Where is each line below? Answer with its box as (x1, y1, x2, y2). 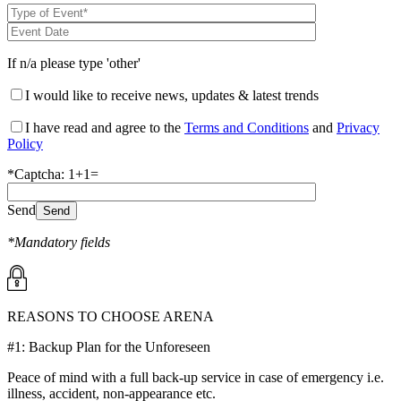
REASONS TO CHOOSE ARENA (7, 308, 214, 324)
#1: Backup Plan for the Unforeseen (7, 338, 210, 354)
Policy (7, 135, 43, 151)
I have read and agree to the (25, 119, 184, 135)
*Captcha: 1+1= (7, 166, 98, 182)
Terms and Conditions (184, 119, 309, 135)
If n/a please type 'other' (7, 55, 141, 71)
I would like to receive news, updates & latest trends (25, 87, 319, 103)
